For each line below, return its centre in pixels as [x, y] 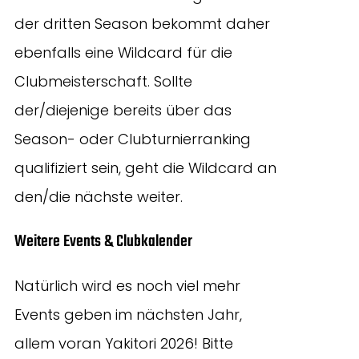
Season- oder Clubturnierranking [133, 139]
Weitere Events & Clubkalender [103, 241]
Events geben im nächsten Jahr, [128, 314]
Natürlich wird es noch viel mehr [127, 285]
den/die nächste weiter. [99, 196]
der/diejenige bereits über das [123, 110]
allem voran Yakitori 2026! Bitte [124, 343]
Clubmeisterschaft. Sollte [103, 81]
